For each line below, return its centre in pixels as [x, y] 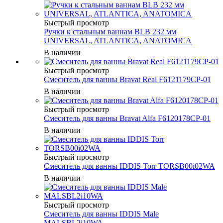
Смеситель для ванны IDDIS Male [101, 214]
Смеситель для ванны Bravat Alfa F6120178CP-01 [127, 118]
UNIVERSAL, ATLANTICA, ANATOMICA [118, 40]
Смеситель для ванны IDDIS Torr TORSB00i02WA [129, 166]
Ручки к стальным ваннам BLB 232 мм [110, 31]
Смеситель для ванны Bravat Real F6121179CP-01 [127, 79]
